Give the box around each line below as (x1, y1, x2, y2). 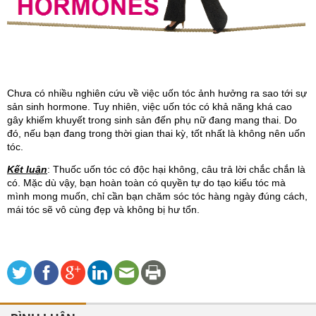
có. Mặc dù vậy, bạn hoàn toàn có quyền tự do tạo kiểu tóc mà (7, 177, 286, 189)
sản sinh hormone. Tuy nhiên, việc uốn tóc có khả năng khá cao (7, 100, 292, 112)
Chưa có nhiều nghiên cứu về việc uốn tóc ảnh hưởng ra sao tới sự (7, 87, 307, 99)
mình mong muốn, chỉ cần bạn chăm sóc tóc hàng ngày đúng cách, (7, 190, 308, 202)
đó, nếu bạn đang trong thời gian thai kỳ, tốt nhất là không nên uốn (7, 127, 305, 139)
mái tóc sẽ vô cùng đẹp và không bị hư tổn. (7, 204, 200, 216)
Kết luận (7, 164, 47, 176)
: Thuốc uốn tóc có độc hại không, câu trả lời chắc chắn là (47, 164, 305, 176)
